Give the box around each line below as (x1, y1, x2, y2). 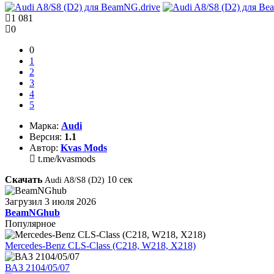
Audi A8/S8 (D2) (45, 175, 105, 185)
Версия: (29, 131, 62, 142)
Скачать (5, 174, 42, 185)
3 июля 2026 (45, 196, 96, 207)
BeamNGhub (5, 207, 60, 218)
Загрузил (5, 196, 42, 207)
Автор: (29, 142, 58, 153)
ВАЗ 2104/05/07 (5, 262, 70, 273)
